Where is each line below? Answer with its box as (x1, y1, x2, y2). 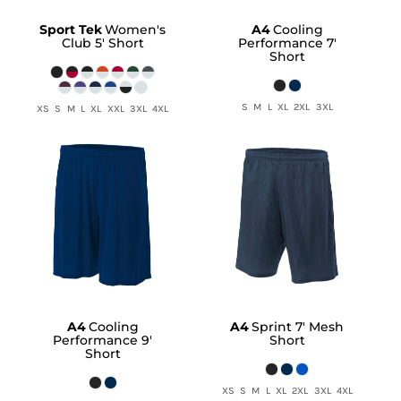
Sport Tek (39, 21, 103, 38)
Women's (105, 21, 166, 38)
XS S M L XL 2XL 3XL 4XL (221, 384, 353, 397)
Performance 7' (237, 34, 337, 51)
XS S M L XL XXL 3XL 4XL (37, 102, 169, 115)
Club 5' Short (61, 34, 144, 51)
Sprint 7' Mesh (252, 318, 345, 335)
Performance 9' (53, 331, 153, 348)
